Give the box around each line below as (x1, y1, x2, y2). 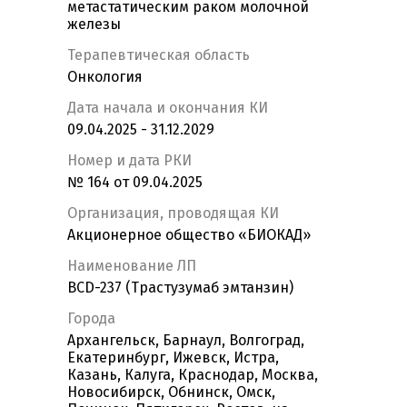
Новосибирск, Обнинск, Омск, (67, 383, 275, 402)
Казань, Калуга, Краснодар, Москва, (67, 366, 318, 384)
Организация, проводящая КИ (67, 204, 279, 223)
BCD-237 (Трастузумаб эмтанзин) (67, 279, 293, 297)
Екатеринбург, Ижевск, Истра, (67, 349, 279, 367)
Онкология (67, 68, 143, 86)
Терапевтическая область (67, 46, 250, 65)
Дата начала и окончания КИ (67, 99, 268, 117)
